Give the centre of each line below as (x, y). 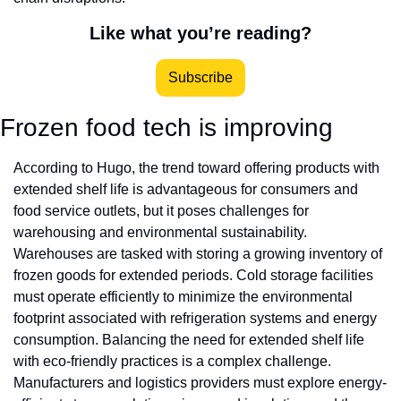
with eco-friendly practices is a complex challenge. (172, 362)
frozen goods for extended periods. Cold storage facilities (193, 276)
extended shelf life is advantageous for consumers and (186, 190)
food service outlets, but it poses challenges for (161, 211)
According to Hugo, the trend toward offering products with (196, 168)
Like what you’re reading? (200, 34)
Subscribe (200, 78)
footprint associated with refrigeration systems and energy (195, 319)
